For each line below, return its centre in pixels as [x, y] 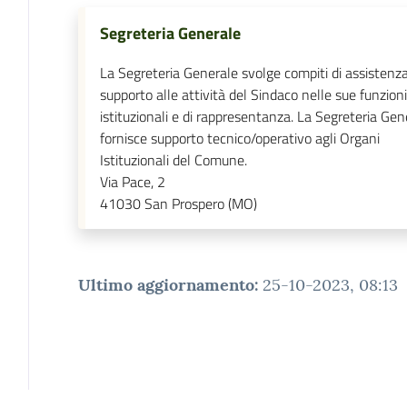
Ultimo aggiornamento [166, 284]
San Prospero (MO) [200, 203]
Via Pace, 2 [132, 181]
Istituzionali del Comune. [173, 159]
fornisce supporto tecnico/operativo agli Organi [239, 138]
